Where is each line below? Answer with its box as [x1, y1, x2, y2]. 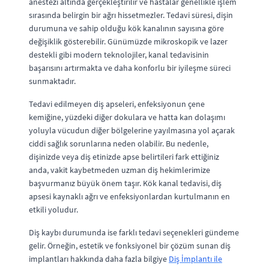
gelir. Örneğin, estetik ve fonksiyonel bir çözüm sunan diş [29, 240, 231, 251]
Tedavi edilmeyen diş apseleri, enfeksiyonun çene [29, 98, 205, 109]
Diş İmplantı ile [169, 253, 222, 264]
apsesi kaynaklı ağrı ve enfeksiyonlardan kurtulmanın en [29, 190, 230, 202]
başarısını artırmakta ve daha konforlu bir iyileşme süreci [29, 62, 231, 73]
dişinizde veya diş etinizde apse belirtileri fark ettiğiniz [29, 151, 219, 162]
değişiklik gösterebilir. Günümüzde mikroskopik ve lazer [29, 35, 228, 47]
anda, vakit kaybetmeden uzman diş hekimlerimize [29, 164, 210, 175]
